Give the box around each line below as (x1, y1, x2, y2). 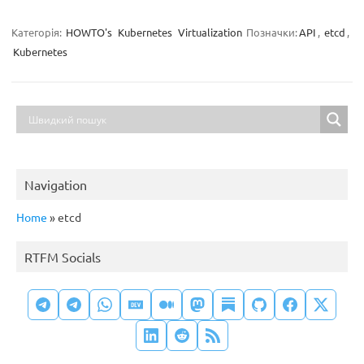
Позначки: (246, 25, 297, 40)
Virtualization (178, 25, 242, 40)
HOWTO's (66, 25, 112, 40)
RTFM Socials (24, 249, 101, 266)
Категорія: (11, 25, 64, 40)
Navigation (24, 176, 87, 193)
